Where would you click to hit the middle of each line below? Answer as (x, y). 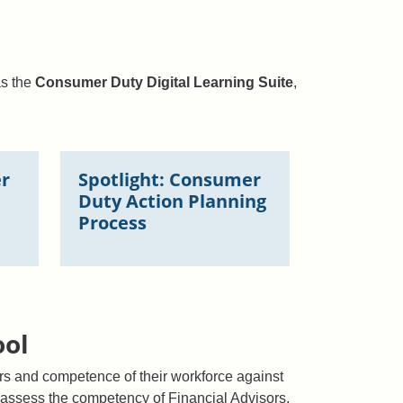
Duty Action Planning (172, 201)
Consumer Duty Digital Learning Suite (164, 83)
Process (112, 223)
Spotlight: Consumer (170, 180)
